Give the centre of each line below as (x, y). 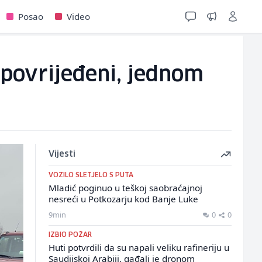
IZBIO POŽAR (70, 235)
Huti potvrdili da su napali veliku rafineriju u (139, 247)
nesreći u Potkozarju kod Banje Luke (123, 199)
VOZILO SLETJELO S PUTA (91, 175)
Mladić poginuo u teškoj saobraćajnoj (125, 188)
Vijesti (62, 154)
